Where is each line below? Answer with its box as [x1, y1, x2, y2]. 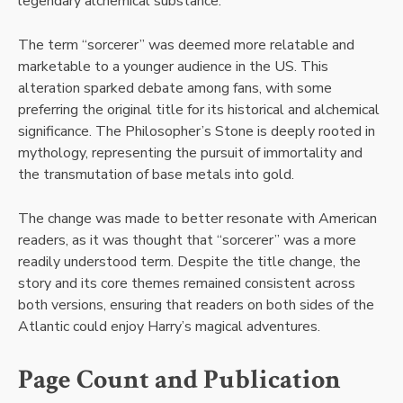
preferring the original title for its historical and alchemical [18, 99, 380, 120]
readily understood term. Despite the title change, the [18, 251, 361, 272]
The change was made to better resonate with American [18, 208, 377, 228]
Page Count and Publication [18, 361, 341, 398]
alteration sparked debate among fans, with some [18, 77, 332, 98]
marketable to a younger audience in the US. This [18, 56, 328, 76]
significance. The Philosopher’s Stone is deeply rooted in [18, 121, 375, 141]
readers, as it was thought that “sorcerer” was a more [18, 229, 356, 250]
